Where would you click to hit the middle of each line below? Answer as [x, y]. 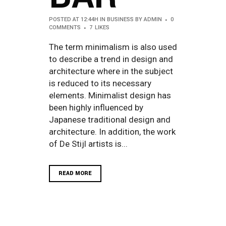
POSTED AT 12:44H [74, 19]
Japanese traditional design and [110, 119]
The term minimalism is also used [113, 47]
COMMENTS [65, 27]
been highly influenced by [96, 107]
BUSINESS [120, 19]
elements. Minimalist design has [110, 95]
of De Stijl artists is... [88, 144]
